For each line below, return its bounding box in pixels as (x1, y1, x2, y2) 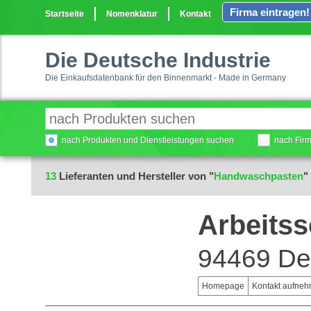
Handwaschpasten (214, 170, 303, 182)
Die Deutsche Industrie (45, 49, 271, 72)
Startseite (45, 9, 84, 19)
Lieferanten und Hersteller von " (56, 170, 214, 182)
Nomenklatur (106, 9, 158, 19)
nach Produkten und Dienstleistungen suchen (62, 135, 234, 145)
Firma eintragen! (230, 6, 310, 18)
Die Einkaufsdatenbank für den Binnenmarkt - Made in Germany (45, 73, 286, 83)
